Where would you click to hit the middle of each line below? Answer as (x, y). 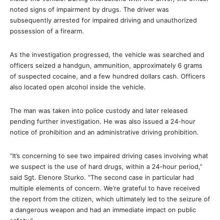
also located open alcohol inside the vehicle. (78, 87)
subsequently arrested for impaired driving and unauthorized (103, 20)
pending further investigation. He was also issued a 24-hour (103, 121)
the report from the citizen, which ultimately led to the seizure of (110, 199)
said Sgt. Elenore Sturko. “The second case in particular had (102, 177)
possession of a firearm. (47, 31)
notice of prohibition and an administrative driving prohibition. (104, 132)
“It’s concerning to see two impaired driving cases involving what (109, 156)
